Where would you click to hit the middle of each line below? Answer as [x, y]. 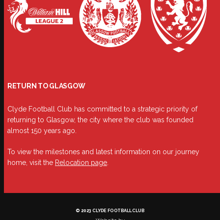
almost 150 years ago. [42, 131]
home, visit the [31, 163]
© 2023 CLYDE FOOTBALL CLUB [110, 211]
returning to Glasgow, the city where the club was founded [100, 120]
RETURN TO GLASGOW [46, 86]
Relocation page [81, 163]
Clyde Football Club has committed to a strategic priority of [102, 109]
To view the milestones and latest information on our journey [103, 152]
